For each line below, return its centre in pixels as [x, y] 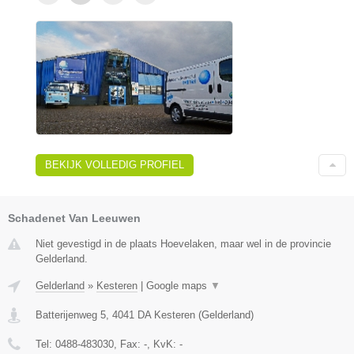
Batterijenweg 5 [71, 314]
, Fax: [129, 344]
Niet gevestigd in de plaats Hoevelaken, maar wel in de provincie [183, 243]
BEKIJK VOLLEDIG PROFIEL [115, 164]
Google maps [178, 285]
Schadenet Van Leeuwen [74, 218]
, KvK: [163, 344]
